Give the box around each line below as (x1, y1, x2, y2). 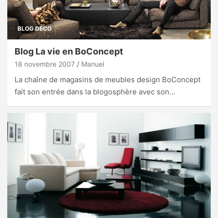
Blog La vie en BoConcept (15, 46, 123, 57)
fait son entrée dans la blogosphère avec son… (15, 87, 175, 97)
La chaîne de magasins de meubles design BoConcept (15, 75, 200, 85)
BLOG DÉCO (18, 25, 52, 33)
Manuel (81, 60, 104, 69)
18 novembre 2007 (15, 60, 75, 69)
